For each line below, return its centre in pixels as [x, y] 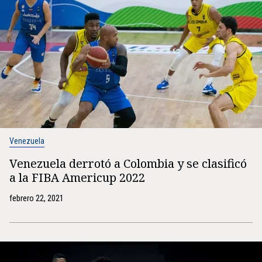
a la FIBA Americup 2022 [77, 177]
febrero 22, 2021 [37, 198]
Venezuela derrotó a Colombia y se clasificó [128, 163]
